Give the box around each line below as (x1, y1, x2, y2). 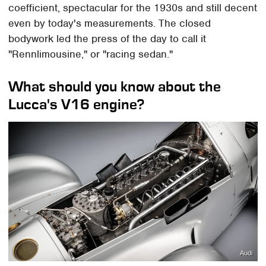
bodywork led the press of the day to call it (8, 31, 207, 45)
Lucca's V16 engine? (8, 95, 145, 113)
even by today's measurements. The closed (8, 16, 211, 30)
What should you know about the (8, 77, 221, 95)
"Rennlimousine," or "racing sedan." (8, 47, 179, 61)
